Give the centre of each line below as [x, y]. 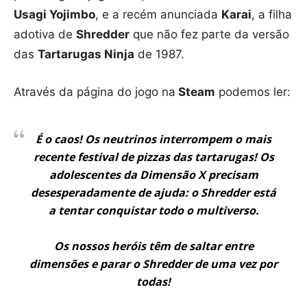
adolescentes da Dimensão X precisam [153, 174]
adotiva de [45, 34]
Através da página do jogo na [95, 91]
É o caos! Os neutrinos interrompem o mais [153, 139]
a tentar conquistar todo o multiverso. [153, 210]
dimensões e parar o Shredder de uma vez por [153, 263]
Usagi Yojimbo [54, 14]
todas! [153, 281]
